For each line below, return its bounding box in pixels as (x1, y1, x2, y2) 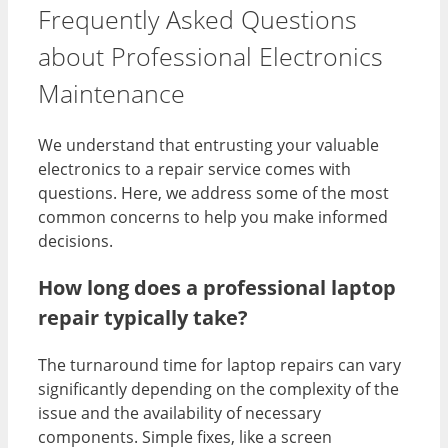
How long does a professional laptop (38, 273, 396, 301)
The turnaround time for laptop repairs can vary (38, 353, 401, 376)
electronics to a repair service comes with (38, 157, 351, 180)
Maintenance (38, 75, 185, 110)
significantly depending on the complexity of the (38, 377, 399, 400)
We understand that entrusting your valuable (38, 133, 379, 156)
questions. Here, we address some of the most (38, 181, 389, 204)
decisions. (38, 229, 113, 252)
